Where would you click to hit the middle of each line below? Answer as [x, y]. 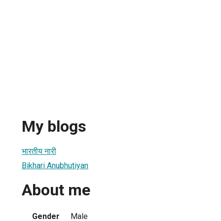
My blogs [54, 127]
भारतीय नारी [39, 151]
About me [56, 190]
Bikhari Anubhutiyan [55, 165]
